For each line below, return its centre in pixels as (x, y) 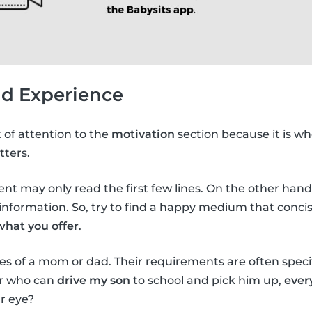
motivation (143, 134)
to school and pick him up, (207, 281)
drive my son (94, 281)
